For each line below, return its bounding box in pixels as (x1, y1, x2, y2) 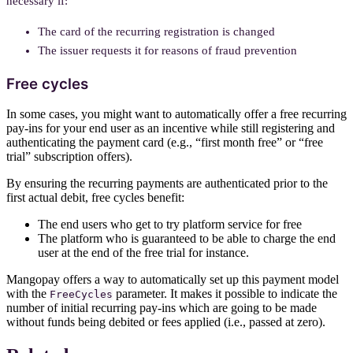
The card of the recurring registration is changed (38, 24, 275, 38)
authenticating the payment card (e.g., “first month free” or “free (6, 136, 323, 150)
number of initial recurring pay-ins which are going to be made (6, 301, 317, 315)
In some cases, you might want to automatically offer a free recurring (6, 107, 347, 121)
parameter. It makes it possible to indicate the (113, 287, 337, 301)
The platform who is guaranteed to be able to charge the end (38, 232, 336, 246)
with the (6, 287, 50, 301)
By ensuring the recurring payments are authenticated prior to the (6, 176, 328, 191)
